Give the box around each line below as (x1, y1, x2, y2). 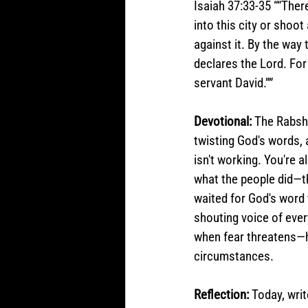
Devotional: (194, 113, 254, 129)
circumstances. (194, 248, 276, 264)
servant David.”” (194, 75, 273, 91)
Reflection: (194, 287, 252, 302)
